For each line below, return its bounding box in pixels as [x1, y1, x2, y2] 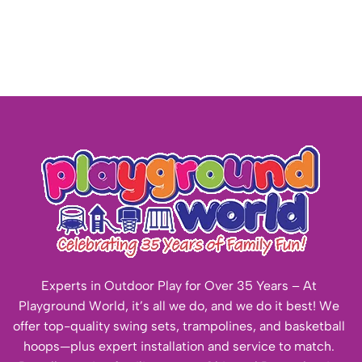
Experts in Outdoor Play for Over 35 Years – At [41, 278, 317, 294]
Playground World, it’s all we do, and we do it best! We [19, 298, 339, 314]
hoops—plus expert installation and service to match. [23, 339, 335, 355]
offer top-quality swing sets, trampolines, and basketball [13, 318, 345, 335]
